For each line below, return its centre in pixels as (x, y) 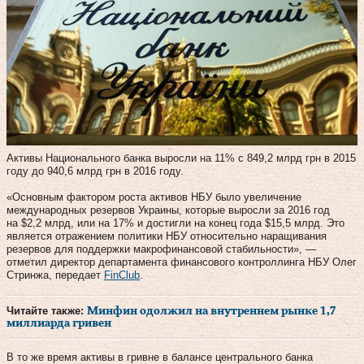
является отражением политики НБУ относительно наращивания (167, 236)
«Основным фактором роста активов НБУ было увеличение (154, 197)
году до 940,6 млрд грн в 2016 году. (95, 171)
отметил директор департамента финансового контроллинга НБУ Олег (182, 262)
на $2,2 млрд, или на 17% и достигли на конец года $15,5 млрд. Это (175, 223)
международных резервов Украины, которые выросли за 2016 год (168, 210)
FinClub (122, 275)
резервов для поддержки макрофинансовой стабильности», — (161, 249)
